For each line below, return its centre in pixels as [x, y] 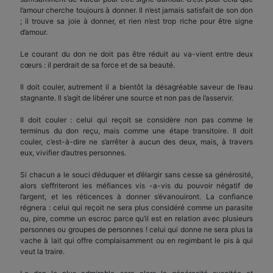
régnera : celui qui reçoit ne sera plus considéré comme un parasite [136, 207]
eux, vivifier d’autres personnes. [73, 152]
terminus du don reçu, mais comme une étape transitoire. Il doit [136, 130]
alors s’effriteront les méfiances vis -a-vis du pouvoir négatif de [136, 185]
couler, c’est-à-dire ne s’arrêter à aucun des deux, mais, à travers [136, 141]
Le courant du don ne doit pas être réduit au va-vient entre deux [136, 54]
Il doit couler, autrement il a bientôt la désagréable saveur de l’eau [136, 87]
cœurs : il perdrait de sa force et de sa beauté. [97, 65]
